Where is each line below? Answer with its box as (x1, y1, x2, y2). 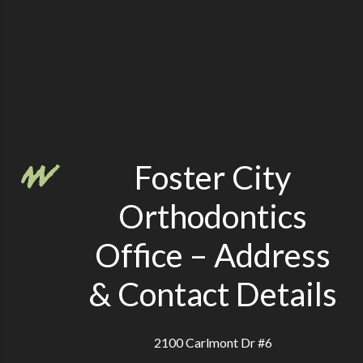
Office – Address (95, 235, 331, 275)
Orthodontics (118, 196, 308, 236)
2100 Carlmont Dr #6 (153, 334, 272, 350)
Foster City (135, 157, 292, 197)
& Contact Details (88, 274, 338, 314)
